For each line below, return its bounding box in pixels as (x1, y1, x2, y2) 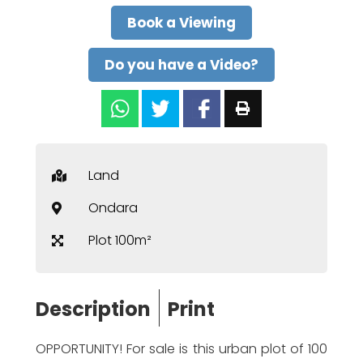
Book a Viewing (126, 13, 236, 32)
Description (36, 296, 151, 322)
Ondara (88, 199, 138, 217)
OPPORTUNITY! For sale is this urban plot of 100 (36, 340, 327, 358)
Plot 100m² (88, 231, 152, 250)
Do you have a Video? (104, 55, 258, 75)
